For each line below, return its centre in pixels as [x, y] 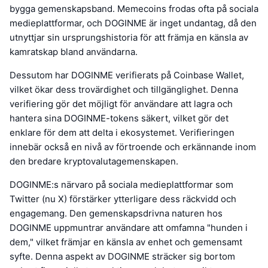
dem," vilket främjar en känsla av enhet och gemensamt [126, 242]
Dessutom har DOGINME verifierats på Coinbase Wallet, [127, 75]
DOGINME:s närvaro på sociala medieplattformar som [121, 185]
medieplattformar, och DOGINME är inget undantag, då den [133, 23]
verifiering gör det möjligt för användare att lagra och [121, 104]
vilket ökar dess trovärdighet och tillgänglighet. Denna [124, 90]
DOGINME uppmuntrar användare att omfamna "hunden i [129, 228]
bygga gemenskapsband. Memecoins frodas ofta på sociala [134, 9]
